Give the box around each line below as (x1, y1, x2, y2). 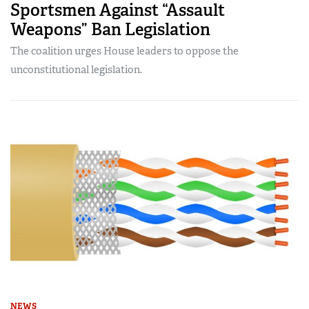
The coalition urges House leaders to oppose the (10, 43, 239, 58)
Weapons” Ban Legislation (10, 18, 210, 40)
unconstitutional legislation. (10, 62, 142, 77)
